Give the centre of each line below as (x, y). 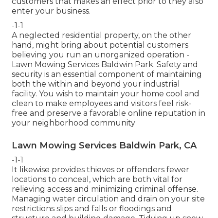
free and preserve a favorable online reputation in (109, 113)
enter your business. (51, 11)
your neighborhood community (73, 123)
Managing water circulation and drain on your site (108, 199)
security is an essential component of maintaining (107, 74)
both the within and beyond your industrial (96, 84)
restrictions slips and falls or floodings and (92, 208)
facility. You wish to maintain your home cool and (106, 93)
